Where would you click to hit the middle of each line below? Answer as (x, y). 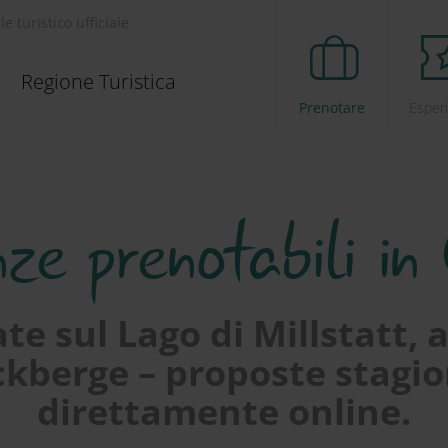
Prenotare (332, 107)
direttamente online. (224, 411)
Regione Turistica (98, 81)
